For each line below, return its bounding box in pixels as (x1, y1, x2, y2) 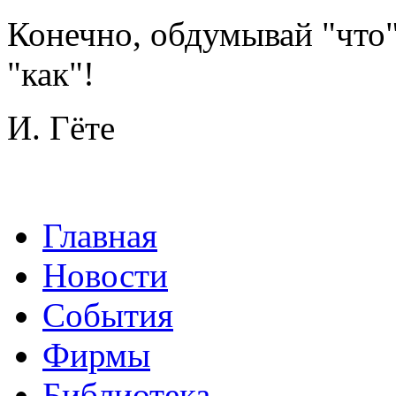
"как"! (7, 55, 95, 93)
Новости (42, 256, 168, 294)
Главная (42, 217, 157, 255)
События (42, 296, 173, 334)
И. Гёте (7, 109, 115, 147)
